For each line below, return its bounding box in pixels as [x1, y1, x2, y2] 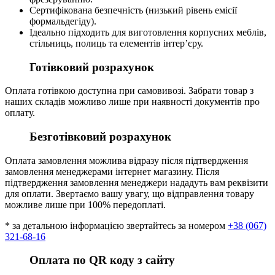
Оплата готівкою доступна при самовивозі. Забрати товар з [5, 85, 254, 96]
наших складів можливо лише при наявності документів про [5, 96, 260, 107]
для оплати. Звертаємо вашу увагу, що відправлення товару [5, 188, 254, 199]
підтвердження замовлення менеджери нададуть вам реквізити [5, 177, 268, 188]
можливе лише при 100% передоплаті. [5, 199, 166, 210]
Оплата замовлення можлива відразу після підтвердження [5, 155, 248, 166]
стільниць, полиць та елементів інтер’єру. [29, 37, 203, 48]
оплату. [5, 107, 37, 118]
